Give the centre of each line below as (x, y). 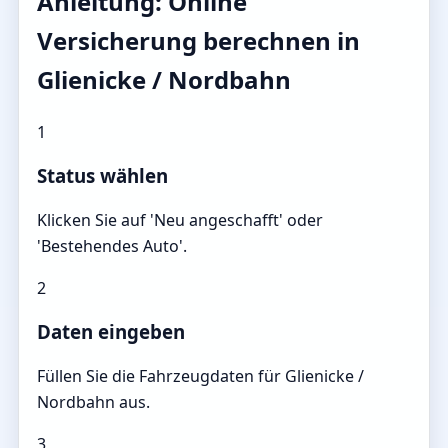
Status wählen (102, 175)
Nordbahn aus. (93, 401)
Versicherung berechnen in (198, 41)
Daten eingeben (111, 331)
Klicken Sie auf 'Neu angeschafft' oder (180, 219)
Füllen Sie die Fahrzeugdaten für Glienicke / (200, 375)
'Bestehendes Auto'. (112, 245)
